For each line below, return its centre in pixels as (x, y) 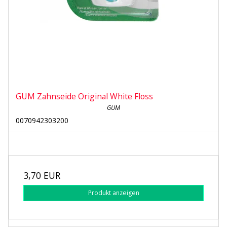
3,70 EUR (42, 176)
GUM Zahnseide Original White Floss (84, 97)
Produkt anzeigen (113, 193)
